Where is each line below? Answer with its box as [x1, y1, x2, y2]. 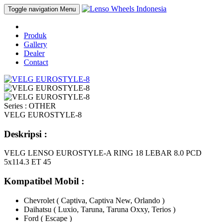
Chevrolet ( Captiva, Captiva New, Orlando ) [24, 196, 166, 205]
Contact [24, 58, 48, 66]
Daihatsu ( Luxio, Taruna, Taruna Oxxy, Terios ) [24, 205, 177, 214]
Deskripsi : [4, 128, 47, 139]
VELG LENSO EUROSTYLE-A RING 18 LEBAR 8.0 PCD [4, 149, 202, 158]
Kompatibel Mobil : [4, 176, 84, 187]
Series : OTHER [4, 102, 56, 110]
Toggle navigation [8, 5, 58, 13]
